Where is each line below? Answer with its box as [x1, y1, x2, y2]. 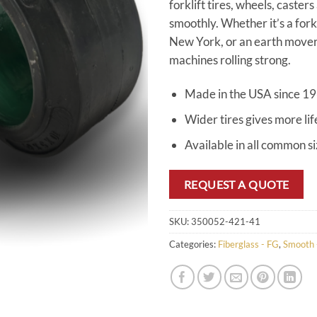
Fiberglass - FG [218, 238, 279, 250]
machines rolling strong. [169, 52, 291, 67]
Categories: [169, 238, 218, 250]
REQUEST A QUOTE [183, 177, 289, 191]
